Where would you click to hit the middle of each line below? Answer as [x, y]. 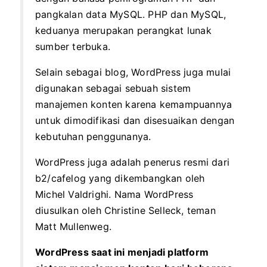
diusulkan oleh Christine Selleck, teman [125, 210]
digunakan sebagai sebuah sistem [113, 88]
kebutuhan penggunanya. [93, 136]
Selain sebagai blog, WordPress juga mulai [133, 72]
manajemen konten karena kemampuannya [134, 104]
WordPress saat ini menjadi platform [122, 252]
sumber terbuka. [73, 46]
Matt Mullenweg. [73, 226]
